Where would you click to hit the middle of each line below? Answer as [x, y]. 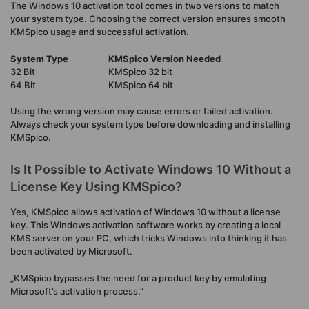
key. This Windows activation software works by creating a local [146, 225]
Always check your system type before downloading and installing [150, 124]
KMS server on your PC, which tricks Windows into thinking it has [149, 238]
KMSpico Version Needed [165, 58]
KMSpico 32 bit [140, 71]
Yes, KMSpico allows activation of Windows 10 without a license [146, 212]
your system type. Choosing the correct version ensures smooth [148, 19]
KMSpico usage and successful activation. [100, 32]
